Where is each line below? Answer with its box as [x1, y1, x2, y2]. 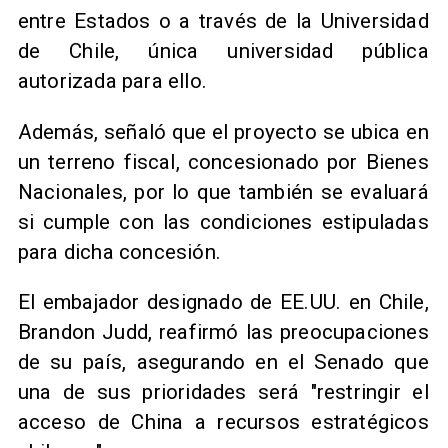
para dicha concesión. [17, 239, 221, 264]
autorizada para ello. [17, 69, 207, 94]
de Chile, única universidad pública [17, 39, 429, 64]
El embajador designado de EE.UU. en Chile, [17, 290, 429, 315]
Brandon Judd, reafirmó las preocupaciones [17, 320, 429, 345]
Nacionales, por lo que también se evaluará [17, 179, 429, 204]
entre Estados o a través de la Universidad [17, 9, 429, 34]
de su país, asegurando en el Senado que [17, 350, 429, 375]
